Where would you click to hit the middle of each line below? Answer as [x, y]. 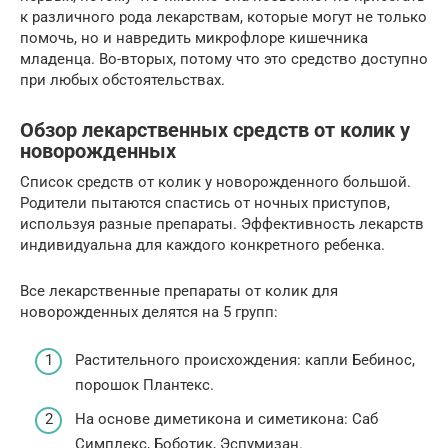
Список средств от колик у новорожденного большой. [215, 181]
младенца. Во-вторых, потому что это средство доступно [224, 58]
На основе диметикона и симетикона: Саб [226, 418]
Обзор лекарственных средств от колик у [215, 131]
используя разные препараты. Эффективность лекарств [222, 223]
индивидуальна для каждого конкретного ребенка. [202, 244]
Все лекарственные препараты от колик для [179, 290]
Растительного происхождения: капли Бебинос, [245, 360]
